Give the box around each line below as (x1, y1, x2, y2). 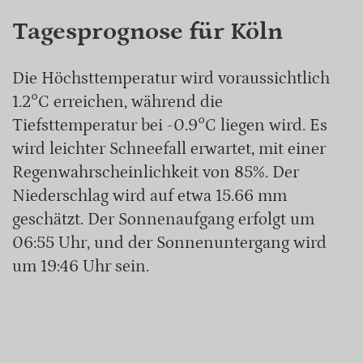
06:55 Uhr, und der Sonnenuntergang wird (12, 233, 327, 253)
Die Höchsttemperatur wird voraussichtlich (12, 68, 330, 88)
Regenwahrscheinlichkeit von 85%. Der (12, 162, 299, 182)
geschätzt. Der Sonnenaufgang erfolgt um (12, 209, 314, 229)
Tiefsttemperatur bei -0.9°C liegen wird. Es (12, 115, 327, 135)
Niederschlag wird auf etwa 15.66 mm (12, 186, 287, 206)
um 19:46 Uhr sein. (12, 256, 149, 276)
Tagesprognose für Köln (12, 16, 283, 45)
